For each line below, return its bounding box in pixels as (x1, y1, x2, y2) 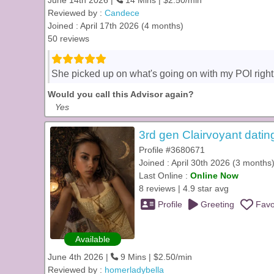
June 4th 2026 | (48, 252, 111, 262)
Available (75, 234, 110, 244)
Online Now (190, 171, 239, 180)
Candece (105, 8, 139, 18)
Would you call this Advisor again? (48, 89, 194, 99)
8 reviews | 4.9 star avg (139, 183, 229, 193)
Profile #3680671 (139, 145, 205, 155)
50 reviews (48, 34, 89, 43)
